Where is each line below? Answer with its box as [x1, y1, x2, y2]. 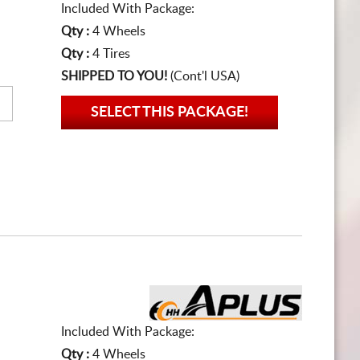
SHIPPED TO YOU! [61, 70, 167, 83]
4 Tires [92, 47, 130, 60]
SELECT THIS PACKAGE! [91, 105, 248, 120]
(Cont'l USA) [167, 70, 239, 83]
